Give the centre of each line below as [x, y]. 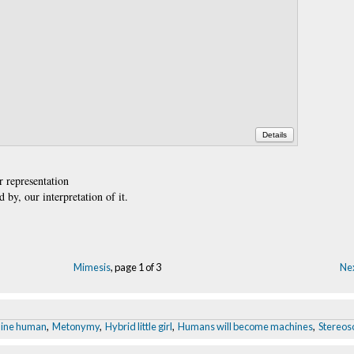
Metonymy [76, 326]
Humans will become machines [245, 326]
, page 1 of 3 [136, 267]
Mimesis [92, 267]
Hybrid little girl [139, 326]
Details [274, 134]
